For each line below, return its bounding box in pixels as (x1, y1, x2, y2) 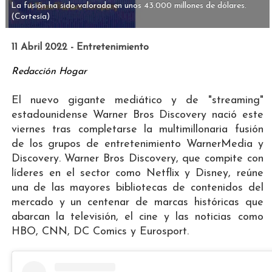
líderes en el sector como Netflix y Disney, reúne (11, 167, 263, 179)
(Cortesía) (10, 12, 50, 21)
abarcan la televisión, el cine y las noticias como (11, 211, 263, 223)
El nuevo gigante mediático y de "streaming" (11, 94, 263, 106)
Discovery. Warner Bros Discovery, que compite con (11, 152, 263, 165)
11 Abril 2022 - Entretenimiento (11, 42, 149, 52)
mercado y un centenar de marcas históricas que (11, 196, 263, 208)
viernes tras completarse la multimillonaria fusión (11, 123, 263, 135)
